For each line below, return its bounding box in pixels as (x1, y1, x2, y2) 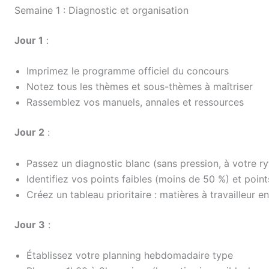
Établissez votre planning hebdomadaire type (26, 249, 233, 262)
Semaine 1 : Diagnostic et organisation (14, 4, 189, 16)
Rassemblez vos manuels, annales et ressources (26, 96, 244, 109)
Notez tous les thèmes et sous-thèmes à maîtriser (26, 80, 253, 93)
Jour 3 (14, 218, 45, 231)
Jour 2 (14, 126, 44, 139)
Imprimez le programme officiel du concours (26, 65, 229, 77)
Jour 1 (14, 34, 43, 46)
